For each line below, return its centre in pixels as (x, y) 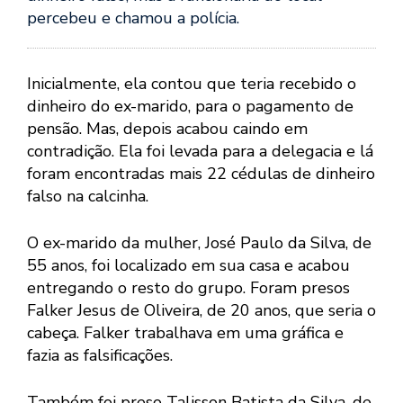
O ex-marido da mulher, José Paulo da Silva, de (199, 243)
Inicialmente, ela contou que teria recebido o (192, 84)
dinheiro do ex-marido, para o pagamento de (190, 107)
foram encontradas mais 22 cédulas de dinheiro (201, 174)
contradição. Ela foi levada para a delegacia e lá (200, 152)
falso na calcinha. (88, 197)
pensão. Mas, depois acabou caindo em (167, 129)
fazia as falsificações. (100, 356)
